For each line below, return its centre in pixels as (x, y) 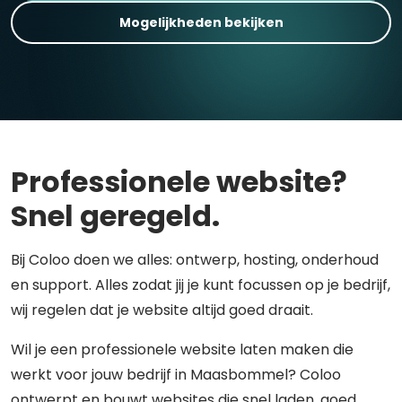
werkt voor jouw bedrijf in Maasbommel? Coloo (176, 375)
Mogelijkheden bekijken (201, 22)
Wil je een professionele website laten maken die (182, 350)
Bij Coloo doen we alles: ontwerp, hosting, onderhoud (195, 260)
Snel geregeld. (115, 216)
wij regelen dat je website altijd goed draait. (162, 310)
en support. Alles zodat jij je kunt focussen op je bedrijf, (201, 285)
